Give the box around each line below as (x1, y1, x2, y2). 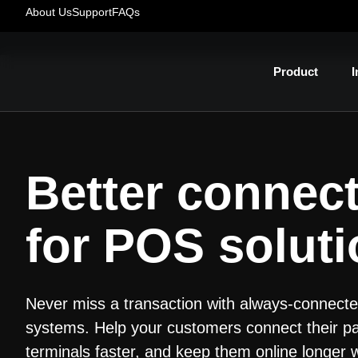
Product (273, 64, 319, 78)
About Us (26, 6, 72, 18)
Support (72, 6, 112, 18)
